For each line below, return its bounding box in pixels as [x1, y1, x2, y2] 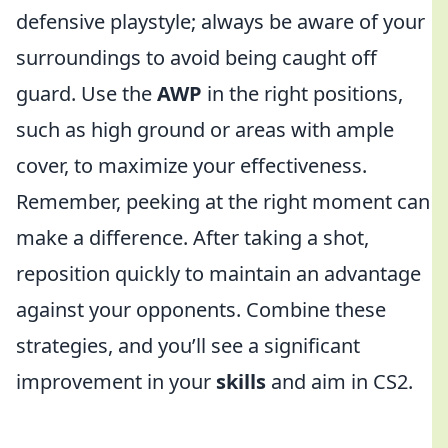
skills [216, 368, 266, 395]
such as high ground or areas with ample [16, 116, 394, 143]
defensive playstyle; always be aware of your [16, 8, 425, 35]
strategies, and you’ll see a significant [16, 332, 360, 359]
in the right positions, [202, 80, 403, 107]
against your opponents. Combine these [16, 296, 386, 323]
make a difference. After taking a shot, [16, 224, 369, 251]
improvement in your [16, 368, 216, 395]
